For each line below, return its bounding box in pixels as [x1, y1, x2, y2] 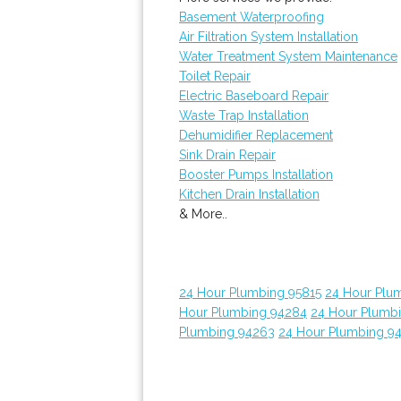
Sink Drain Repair [179, 148, 276, 162]
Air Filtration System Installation [179, 30, 358, 44]
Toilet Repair [179, 69, 251, 83]
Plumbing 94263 [179, 325, 275, 339]
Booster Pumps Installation [179, 167, 333, 182]
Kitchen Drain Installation [179, 187, 320, 201]
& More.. [179, 207, 227, 221]
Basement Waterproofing [179, 10, 324, 24]
